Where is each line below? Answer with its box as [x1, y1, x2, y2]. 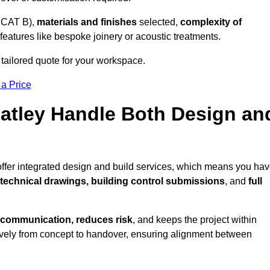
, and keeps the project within [133, 215, 257, 225]
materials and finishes [37, 17, 137, 28]
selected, [137, 17, 180, 28]
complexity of [180, 17, 242, 28]
